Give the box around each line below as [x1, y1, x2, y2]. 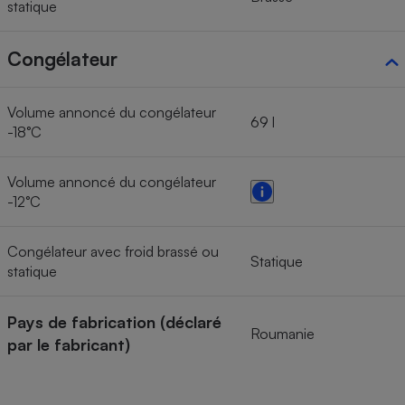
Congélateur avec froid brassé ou [7, 241, 219, 260]
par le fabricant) [7, 334, 130, 354]
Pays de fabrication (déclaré [7, 311, 221, 332]
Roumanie [250, 324, 315, 343]
